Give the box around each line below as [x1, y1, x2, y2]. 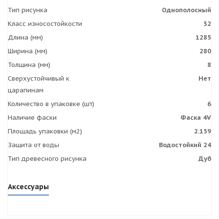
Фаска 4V [180, 113, 211, 122]
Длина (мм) [8, 33, 43, 42]
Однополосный [162, 6, 211, 14]
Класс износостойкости [8, 20, 82, 28]
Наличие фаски [8, 113, 57, 122]
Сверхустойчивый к [8, 74, 69, 83]
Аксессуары [8, 182, 49, 191]
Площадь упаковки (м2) [8, 127, 82, 135]
